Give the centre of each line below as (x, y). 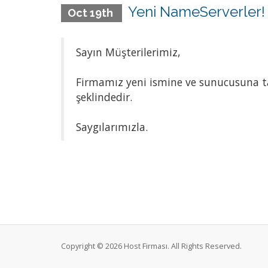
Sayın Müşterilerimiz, (128, 52)
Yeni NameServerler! (196, 12)
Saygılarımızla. (112, 127)
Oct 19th (91, 13)
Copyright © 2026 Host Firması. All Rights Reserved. (151, 246)
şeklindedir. (104, 97)
